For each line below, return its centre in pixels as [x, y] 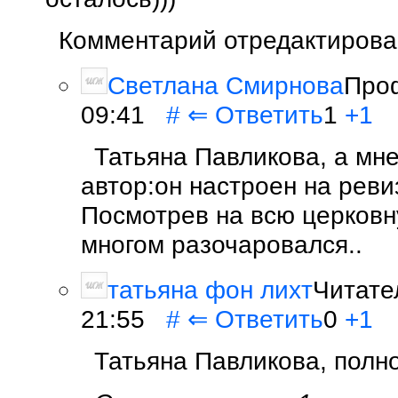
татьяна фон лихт [210, 289]
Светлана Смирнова [226, 85]
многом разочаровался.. [222, 244]
